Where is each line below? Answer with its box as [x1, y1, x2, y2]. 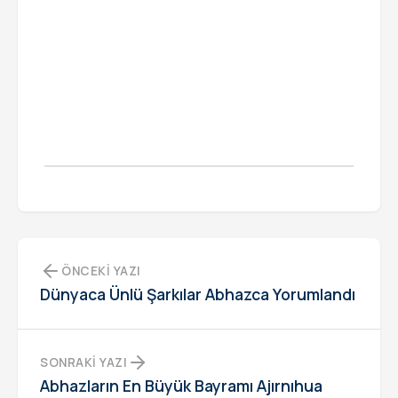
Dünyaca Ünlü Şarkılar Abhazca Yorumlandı [40, 283, 355, 306]
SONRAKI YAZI [40, 354, 127, 370]
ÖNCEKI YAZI [61, 262, 141, 279]
